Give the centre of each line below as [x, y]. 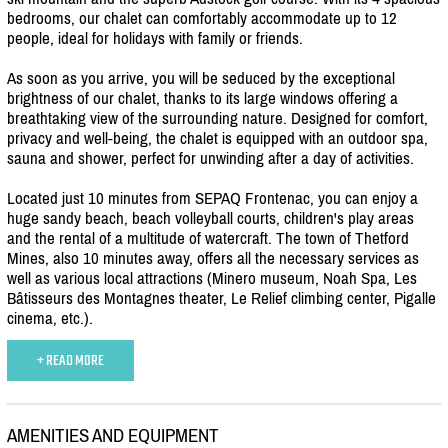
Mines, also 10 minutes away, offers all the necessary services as [213, 257]
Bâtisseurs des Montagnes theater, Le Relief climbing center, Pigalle [221, 297]
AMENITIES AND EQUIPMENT [113, 435]
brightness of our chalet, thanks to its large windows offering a [202, 97]
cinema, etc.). [50, 317]
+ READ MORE [70, 360]
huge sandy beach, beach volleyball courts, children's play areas [210, 217]
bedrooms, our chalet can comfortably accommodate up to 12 [202, 17]
